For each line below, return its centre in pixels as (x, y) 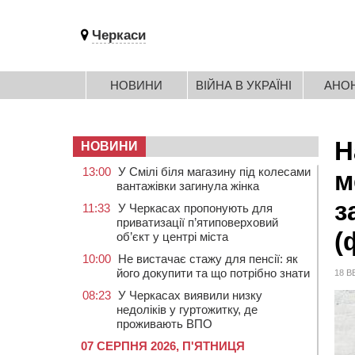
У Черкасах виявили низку (190, 295)
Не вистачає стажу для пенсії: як (208, 259)
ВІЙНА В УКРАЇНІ (244, 85)
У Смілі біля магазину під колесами (214, 172)
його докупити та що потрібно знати (213, 273)
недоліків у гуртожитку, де (187, 309)
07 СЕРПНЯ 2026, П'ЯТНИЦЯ (163, 346)
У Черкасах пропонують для (195, 208)
